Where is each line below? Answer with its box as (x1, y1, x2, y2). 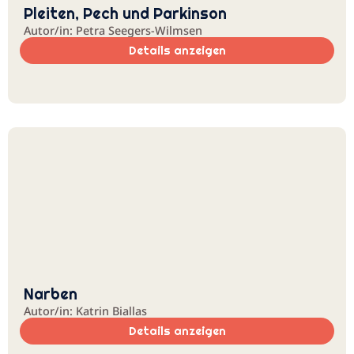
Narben (24, 284, 77, 303)
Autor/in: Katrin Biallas (24, 303, 147, 318)
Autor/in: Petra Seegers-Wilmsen (24, 23, 202, 38)
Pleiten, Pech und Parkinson (24, 4, 227, 23)
